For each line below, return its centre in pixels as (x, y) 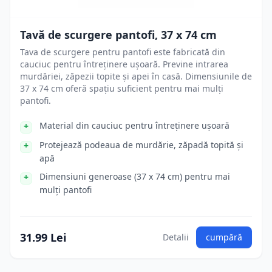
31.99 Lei (43, 237)
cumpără (224, 237)
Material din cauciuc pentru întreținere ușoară (134, 125)
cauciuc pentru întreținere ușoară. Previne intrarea (124, 64)
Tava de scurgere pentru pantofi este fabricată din (123, 52)
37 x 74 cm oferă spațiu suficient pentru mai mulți (122, 88)
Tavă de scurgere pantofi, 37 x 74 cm (118, 35)
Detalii (176, 237)
